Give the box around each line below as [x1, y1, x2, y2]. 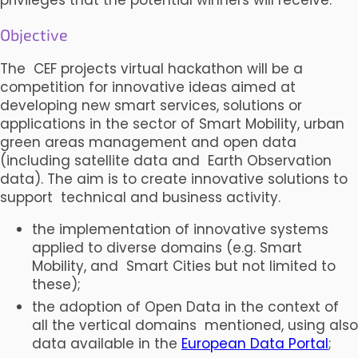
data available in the [32, 333, 181, 353]
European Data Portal [181, 333, 328, 353]
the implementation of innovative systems [32, 219, 328, 239]
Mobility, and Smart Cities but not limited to [32, 256, 336, 276]
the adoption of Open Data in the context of [32, 296, 339, 316]
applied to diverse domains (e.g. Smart [32, 237, 302, 257]
